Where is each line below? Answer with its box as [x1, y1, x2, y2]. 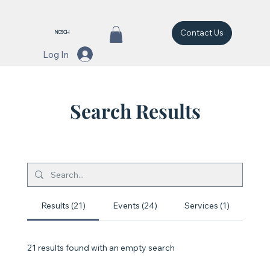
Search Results [69, 98, 201, 124]
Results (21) [40, 200, 86, 211]
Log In [43, 48, 69, 60]
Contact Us [180, 27, 224, 39]
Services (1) [184, 200, 230, 211]
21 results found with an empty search [27, 242, 175, 253]
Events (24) [113, 200, 157, 211]
